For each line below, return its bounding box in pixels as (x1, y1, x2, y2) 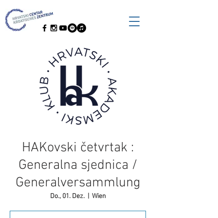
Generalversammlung (15, 175, 141, 191)
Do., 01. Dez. (50, 192, 85, 200)
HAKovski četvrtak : (22, 140, 134, 156)
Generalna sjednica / (18, 157, 137, 174)
